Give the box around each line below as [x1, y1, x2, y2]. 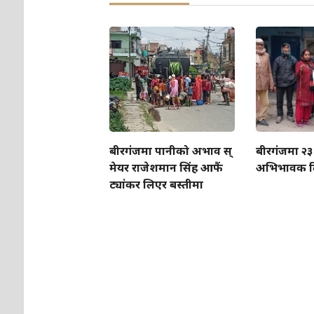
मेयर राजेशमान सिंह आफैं [109, 160, 224, 176]
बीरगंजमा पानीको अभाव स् [109, 143, 233, 159]
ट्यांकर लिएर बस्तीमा [109, 177, 204, 193]
